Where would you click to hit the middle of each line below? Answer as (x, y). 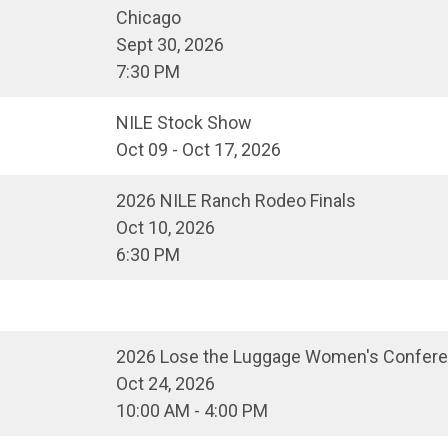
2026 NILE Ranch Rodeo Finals (236, 201)
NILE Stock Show (184, 123)
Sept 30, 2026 (170, 45)
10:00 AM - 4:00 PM (192, 411)
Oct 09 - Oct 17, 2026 (198, 150)
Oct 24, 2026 (165, 384)
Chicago (148, 18)
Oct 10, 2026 (165, 228)
